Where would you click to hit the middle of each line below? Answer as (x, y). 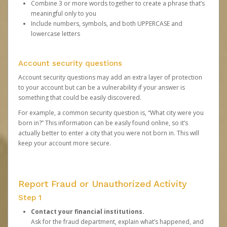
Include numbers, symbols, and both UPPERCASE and (107, 24)
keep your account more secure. (65, 143)
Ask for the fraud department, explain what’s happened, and (117, 222)
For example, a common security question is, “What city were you (111, 113)
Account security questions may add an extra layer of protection (110, 77)
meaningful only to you (64, 13)
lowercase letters (55, 34)
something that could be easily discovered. (80, 98)
